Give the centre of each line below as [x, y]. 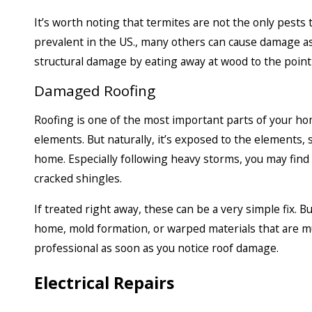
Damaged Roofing [95, 90]
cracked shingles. [78, 179]
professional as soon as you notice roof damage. [156, 248]
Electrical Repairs [104, 283]
